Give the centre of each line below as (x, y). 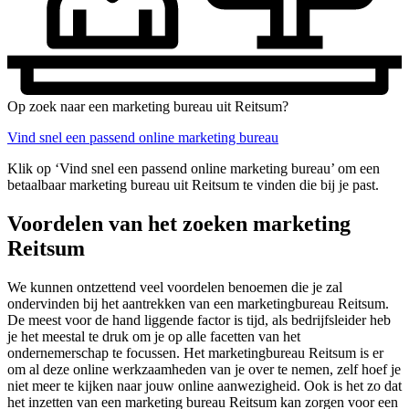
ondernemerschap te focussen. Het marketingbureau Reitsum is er (195, 352)
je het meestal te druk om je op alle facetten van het (154, 336)
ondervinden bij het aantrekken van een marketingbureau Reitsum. (198, 303)
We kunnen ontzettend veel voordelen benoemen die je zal (175, 287)
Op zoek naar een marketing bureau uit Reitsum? (148, 106)
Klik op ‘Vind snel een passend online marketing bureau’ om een (194, 168)
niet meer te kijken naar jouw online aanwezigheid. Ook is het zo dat (204, 385)
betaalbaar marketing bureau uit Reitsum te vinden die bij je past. (193, 184)
